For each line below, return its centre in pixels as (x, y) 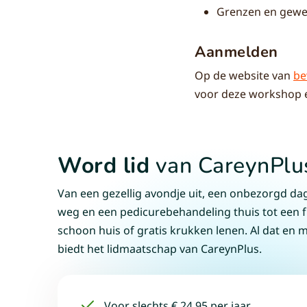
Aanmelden (236, 52)
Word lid (103, 165)
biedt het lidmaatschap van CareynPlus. (160, 248)
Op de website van (244, 75)
